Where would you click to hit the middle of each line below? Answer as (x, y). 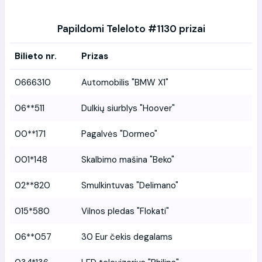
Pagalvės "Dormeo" (119, 134)
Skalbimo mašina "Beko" (128, 159)
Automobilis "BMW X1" (125, 82)
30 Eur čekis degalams (127, 237)
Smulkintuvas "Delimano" (130, 185)
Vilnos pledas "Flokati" (125, 211)
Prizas (95, 56)
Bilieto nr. (36, 56)
